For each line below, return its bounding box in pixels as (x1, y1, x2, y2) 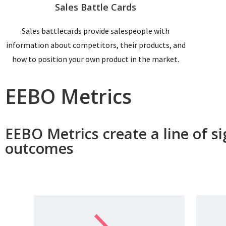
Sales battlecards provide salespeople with (22, 25, 170, 36)
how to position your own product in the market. (12, 53, 180, 64)
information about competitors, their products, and (6, 39, 186, 50)
